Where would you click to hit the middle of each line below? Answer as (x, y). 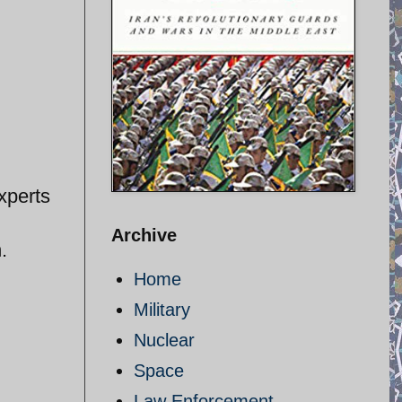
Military (162, 310)
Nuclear (164, 340)
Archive (144, 235)
